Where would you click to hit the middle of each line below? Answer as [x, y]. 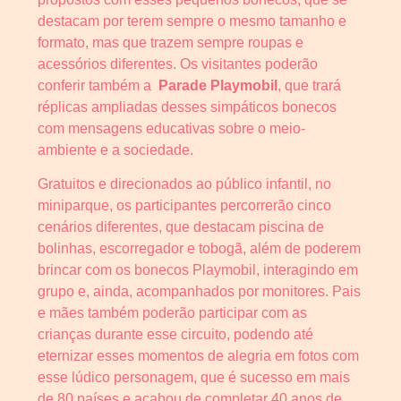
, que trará [309, 85]
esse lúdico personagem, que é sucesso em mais [194, 378]
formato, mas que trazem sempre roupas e [171, 42]
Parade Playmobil [216, 85]
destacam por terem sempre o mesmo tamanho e [192, 21]
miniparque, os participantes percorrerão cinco [184, 206]
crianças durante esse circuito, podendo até [175, 335]
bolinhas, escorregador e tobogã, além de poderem [199, 249]
